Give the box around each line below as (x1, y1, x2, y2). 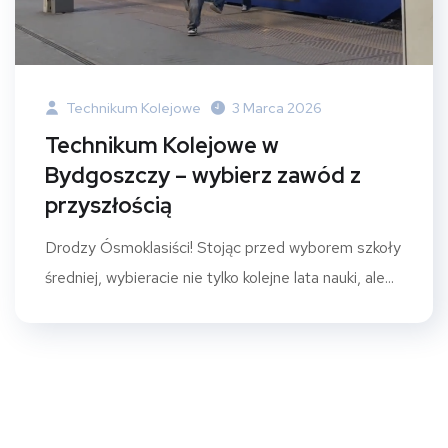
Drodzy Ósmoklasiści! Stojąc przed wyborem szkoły (45, 236, 401, 258)
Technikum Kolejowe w (45, 130, 279, 160)
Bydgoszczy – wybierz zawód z (45, 160, 361, 190)
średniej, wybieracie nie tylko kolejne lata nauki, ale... (45, 266, 394, 288)
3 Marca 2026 (232, 98, 322, 117)
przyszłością (45, 190, 172, 220)
